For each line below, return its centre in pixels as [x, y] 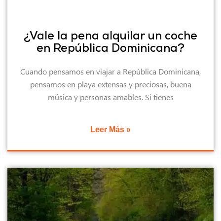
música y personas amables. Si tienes [110, 97]
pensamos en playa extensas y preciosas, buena [110, 84]
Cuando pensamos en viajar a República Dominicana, [110, 71]
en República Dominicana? [110, 49]
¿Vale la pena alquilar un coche [110, 37]
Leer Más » [110, 129]
